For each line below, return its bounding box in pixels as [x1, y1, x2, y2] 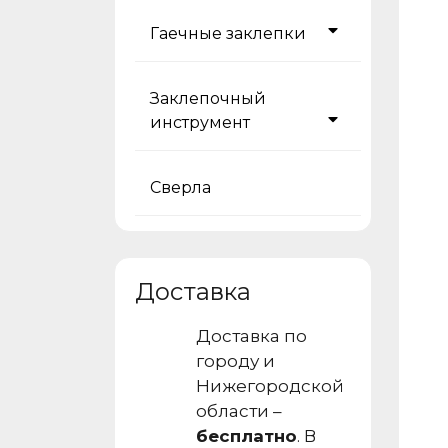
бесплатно [195, 426, 297, 446]
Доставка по [195, 326, 307, 346]
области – [195, 401, 282, 421]
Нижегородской [195, 376, 344, 396]
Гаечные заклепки [150, 24, 306, 43]
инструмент [150, 113, 250, 132]
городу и [195, 351, 275, 371]
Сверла [150, 178, 211, 197]
